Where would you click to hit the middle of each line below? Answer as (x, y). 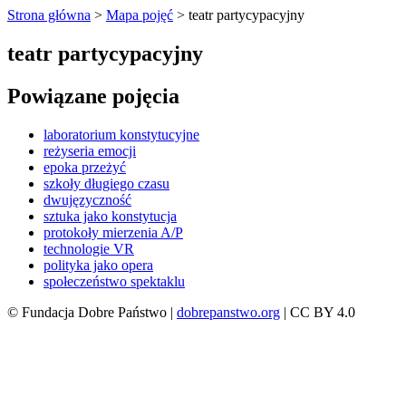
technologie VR (89, 248)
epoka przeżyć (85, 167)
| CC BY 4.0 (318, 312)
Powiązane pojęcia (93, 96)
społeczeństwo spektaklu (114, 281)
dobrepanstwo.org (228, 312)
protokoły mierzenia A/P (113, 232)
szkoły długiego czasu (106, 183)
